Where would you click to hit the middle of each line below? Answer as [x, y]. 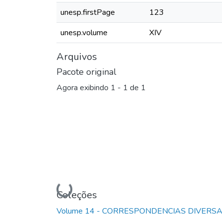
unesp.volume [84, 32]
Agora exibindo [83, 88]
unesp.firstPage [88, 12]
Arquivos [77, 56]
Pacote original [86, 72]
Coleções [77, 195]
